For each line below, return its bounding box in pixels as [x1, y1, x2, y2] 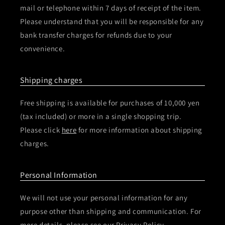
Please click [20, 125, 62, 135]
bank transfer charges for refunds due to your [20, 30, 173, 40]
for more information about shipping [76, 125, 202, 135]
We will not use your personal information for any [20, 193, 188, 202]
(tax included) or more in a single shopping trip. [20, 111, 182, 121]
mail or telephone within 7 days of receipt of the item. [20, 3, 202, 13]
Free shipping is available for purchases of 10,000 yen [20, 98, 200, 107]
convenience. [20, 44, 65, 53]
